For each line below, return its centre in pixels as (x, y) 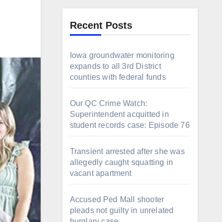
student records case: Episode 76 (130, 125)
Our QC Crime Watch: (109, 103)
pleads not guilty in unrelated (122, 210)
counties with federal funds (118, 77)
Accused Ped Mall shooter (117, 199)
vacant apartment (101, 173)
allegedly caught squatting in (121, 162)
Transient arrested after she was (127, 151)
